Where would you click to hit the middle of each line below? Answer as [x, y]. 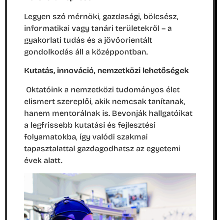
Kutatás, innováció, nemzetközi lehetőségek [106, 71]
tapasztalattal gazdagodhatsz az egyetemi [102, 148]
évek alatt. [43, 160]
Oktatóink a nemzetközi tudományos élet [102, 89]
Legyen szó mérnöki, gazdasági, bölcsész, [101, 16]
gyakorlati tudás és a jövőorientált [88, 40]
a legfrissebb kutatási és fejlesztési [90, 125]
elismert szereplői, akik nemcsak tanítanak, [105, 101]
